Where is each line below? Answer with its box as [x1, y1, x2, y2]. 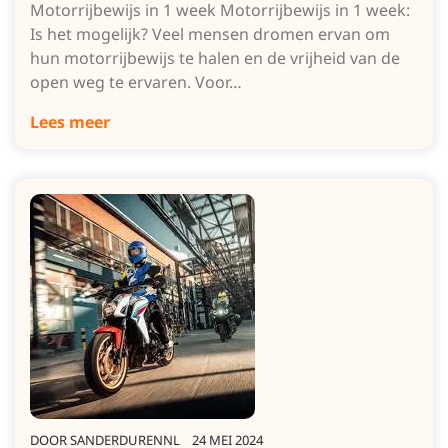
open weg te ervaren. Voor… [30, 71, 242, 93]
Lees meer [30, 111, 110, 133]
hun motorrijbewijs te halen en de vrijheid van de [30, 47, 400, 69]
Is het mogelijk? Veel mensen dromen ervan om [30, 23, 390, 45]
